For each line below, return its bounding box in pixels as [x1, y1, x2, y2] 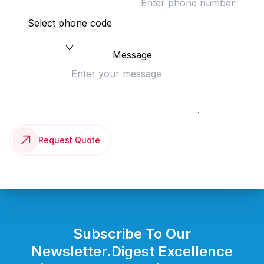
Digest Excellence [111, 243, 233, 260]
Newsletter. [31, 243, 111, 260]
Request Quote [38, 135, 100, 146]
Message [112, 49, 152, 61]
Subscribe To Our [73, 225, 191, 243]
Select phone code [27, 17, 112, 29]
